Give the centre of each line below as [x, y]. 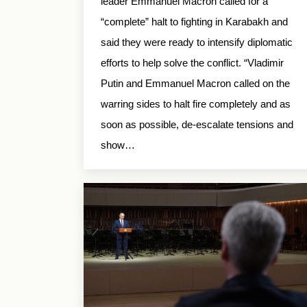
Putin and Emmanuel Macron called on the [195, 83]
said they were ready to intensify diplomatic [197, 42]
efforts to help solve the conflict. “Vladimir [192, 62]
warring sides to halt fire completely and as [196, 103]
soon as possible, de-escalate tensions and [197, 124]
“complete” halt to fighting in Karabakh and [194, 21]
